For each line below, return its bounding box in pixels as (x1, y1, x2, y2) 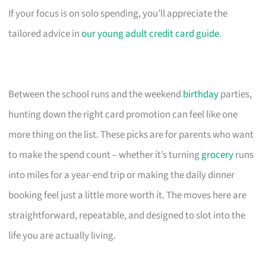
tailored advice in (8, 26, 82, 41)
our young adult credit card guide (81, 26, 220, 41)
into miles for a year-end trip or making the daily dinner (8, 167, 235, 182)
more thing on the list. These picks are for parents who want (8, 127, 254, 142)
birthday (183, 87, 219, 102)
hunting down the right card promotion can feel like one (8, 107, 238, 122)
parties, (218, 87, 252, 102)
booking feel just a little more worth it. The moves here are (8, 188, 247, 202)
